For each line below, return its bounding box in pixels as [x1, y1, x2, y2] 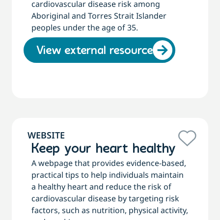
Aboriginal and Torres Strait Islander [31, 10, 166, 22]
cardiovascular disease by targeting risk [31, 193, 179, 204]
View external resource [36, 45, 153, 57]
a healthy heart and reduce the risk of [31, 181, 171, 192]
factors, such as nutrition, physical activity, [31, 205, 188, 216]
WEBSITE [27, 129, 65, 141]
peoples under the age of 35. [31, 22, 138, 33]
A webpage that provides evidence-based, [31, 158, 186, 169]
